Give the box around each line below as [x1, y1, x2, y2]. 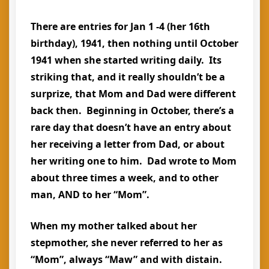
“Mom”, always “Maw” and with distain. [31, 253, 225, 266]
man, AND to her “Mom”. [31, 188, 154, 201]
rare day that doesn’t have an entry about [31, 121, 231, 134]
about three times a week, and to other [31, 171, 219, 184]
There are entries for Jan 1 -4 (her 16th [31, 20, 210, 33]
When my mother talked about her [31, 219, 197, 232]
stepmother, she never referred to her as [31, 236, 223, 249]
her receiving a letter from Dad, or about [31, 138, 225, 151]
